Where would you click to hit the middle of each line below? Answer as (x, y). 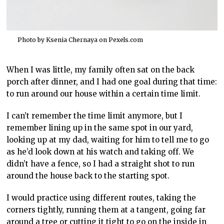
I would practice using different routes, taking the (101, 198)
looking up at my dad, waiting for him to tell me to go (108, 140)
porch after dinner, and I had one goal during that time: (112, 82)
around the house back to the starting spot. (88, 176)
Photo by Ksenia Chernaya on (63, 40)
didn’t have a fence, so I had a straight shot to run (101, 164)
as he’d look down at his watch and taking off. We (100, 152)
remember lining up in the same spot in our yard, (100, 128)
